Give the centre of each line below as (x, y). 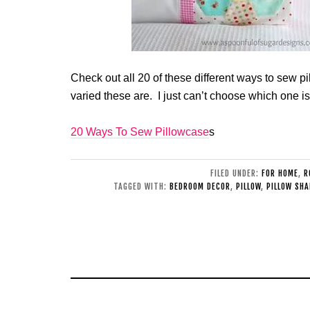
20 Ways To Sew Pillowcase (140, 132)
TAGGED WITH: (142, 186)
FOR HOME (280, 173)
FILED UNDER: (236, 173)
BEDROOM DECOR (200, 186)
